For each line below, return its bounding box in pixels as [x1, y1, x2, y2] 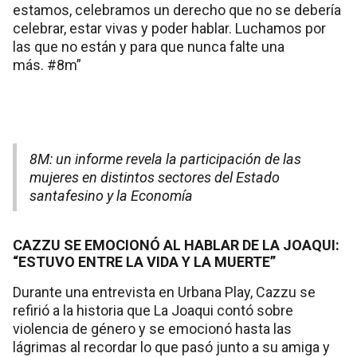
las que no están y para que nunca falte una [13, 38, 284, 56]
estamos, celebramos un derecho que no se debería [13, 2, 341, 19]
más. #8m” [13, 57, 81, 74]
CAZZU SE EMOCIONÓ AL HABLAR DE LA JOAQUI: [13, 237, 339, 254]
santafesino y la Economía [29, 187, 193, 205]
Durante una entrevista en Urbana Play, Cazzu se [13, 284, 316, 301]
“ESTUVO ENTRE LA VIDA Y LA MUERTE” [13, 253, 276, 271]
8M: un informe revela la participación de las [29, 151, 301, 168]
